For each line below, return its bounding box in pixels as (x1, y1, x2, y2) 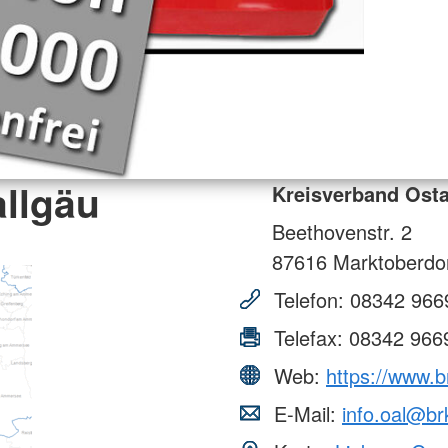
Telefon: (268, 284, 350, 314)
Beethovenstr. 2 (272, 216, 412, 246)
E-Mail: (268, 398, 342, 428)
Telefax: (268, 322, 349, 352)
